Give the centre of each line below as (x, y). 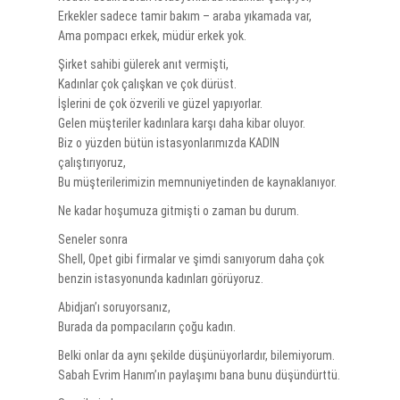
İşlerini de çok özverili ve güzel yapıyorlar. (160, 104)
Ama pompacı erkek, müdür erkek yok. (152, 36)
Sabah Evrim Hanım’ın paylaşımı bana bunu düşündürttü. (199, 375)
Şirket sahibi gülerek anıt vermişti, (143, 65)
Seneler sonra (92, 240)
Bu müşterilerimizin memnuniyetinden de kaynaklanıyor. (197, 183)
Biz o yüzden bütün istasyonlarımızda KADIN (168, 143)
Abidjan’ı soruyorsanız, (114, 308)
